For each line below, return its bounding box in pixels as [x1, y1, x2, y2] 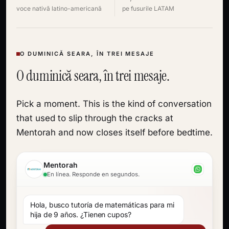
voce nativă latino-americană [16, 5, 102, 12]
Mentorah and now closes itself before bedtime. [16, 127, 213, 138]
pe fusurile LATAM [122, 5, 174, 12]
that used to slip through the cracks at [16, 113, 173, 123]
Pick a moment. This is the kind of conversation [16, 99, 212, 109]
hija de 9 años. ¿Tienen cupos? [30, 210, 131, 219]
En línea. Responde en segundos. [47, 171, 140, 178]
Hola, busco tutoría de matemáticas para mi [30, 200, 175, 209]
